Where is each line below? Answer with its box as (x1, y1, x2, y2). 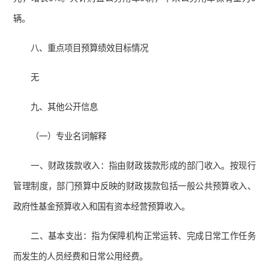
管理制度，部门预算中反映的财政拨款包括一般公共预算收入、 (13, 181, 256, 192)
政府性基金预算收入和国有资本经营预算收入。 (13, 202, 190, 212)
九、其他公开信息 (31, 102, 98, 112)
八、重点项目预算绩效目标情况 (31, 43, 149, 53)
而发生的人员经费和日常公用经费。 (13, 252, 148, 262)
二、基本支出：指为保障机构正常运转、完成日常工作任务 (31, 231, 256, 241)
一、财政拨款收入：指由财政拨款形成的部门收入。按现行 (31, 161, 256, 171)
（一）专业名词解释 (31, 131, 107, 142)
